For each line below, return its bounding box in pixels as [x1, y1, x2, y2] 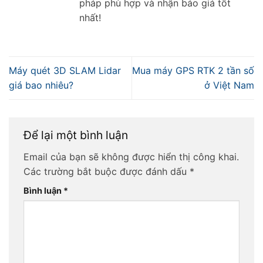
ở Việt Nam [204, 79, 254, 91]
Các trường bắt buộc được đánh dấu [23, 165, 190, 177]
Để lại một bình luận [23, 128, 131, 142]
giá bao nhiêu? [9, 79, 73, 91]
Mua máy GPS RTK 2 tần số [132, 64, 254, 76]
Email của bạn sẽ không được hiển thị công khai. [23, 150, 239, 163]
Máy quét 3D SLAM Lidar [9, 64, 121, 76]
